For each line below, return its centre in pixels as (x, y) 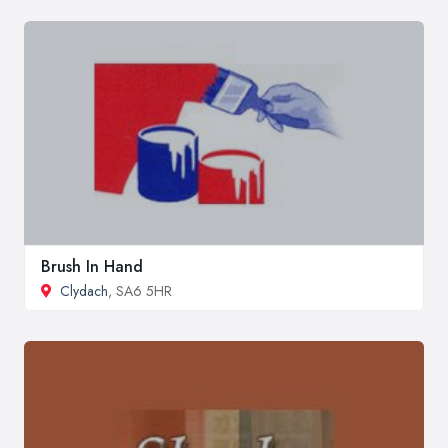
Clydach (84, 291)
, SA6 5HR (140, 291)
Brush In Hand (92, 267)
